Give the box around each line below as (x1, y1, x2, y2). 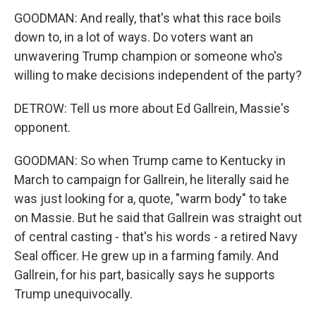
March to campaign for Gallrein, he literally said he (14, 172, 289, 187)
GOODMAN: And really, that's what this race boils (14, 11, 281, 25)
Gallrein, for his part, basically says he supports (14, 267, 275, 282)
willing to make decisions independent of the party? (14, 68, 302, 83)
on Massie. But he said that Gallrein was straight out (14, 210, 302, 225)
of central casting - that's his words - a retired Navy (14, 229, 298, 244)
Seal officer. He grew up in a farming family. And (14, 248, 279, 263)
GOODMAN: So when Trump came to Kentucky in (14, 153, 286, 168)
